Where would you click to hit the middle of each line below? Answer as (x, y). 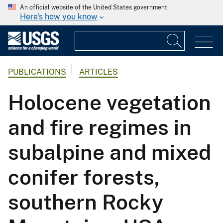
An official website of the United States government (94, 7)
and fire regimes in (100, 127)
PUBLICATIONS (37, 72)
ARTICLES (99, 72)
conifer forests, (84, 177)
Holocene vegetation (110, 103)
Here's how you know (59, 17)
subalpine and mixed (110, 152)
